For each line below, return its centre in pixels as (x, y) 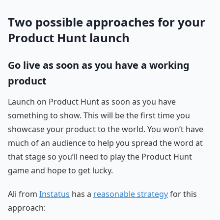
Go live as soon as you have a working (99, 65)
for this (182, 194)
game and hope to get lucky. (60, 170)
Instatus (55, 194)
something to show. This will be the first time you (99, 115)
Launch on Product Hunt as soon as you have (92, 101)
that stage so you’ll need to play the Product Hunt (100, 156)
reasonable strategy (131, 194)
